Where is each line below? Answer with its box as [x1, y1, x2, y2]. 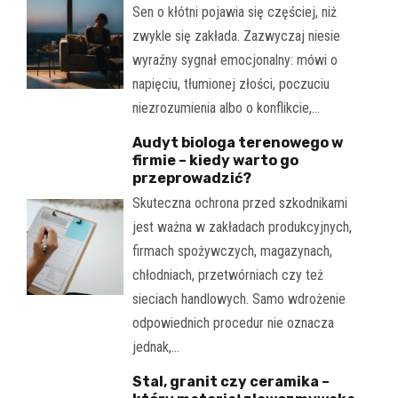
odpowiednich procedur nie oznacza [131, 314, 334, 332]
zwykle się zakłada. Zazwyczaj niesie [131, 28, 340, 45]
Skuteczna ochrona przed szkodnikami [131, 195, 347, 212]
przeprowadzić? [131, 170, 251, 187]
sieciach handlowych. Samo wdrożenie [131, 291, 346, 308]
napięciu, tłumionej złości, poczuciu [131, 76, 330, 93]
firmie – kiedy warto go [131, 152, 298, 170]
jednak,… [131, 338, 179, 356]
